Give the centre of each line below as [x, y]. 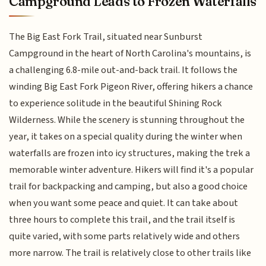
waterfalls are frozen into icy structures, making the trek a [130, 153]
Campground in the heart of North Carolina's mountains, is [130, 54]
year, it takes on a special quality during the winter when [126, 137]
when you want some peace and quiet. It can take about [124, 203]
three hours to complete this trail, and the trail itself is [122, 220]
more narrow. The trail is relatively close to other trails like [130, 253]
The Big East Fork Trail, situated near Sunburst [106, 37]
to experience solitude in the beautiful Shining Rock [116, 104]
